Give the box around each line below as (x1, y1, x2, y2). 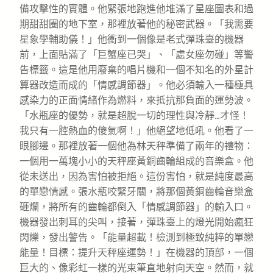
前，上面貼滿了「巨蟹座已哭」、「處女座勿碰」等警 (19, 48, 253, 60)
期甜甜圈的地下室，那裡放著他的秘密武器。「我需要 (19, 18, 253, 30)
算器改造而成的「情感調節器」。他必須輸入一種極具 (19, 79, 253, 91)
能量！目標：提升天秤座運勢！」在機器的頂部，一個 (19, 246, 253, 258)
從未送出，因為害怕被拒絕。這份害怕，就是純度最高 (19, 170, 253, 182)
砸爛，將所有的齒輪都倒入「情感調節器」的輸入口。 (19, 200, 253, 213)
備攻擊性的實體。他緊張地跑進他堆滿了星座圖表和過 (19, 2, 253, 15)
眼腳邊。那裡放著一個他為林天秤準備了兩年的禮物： (19, 140, 253, 152)
